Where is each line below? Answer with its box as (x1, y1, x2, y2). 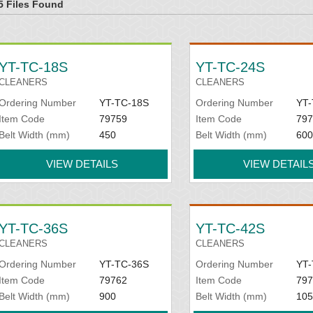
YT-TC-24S (196, 59, 265, 75)
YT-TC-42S (196, 220, 265, 236)
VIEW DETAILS (46, 157, 119, 170)
